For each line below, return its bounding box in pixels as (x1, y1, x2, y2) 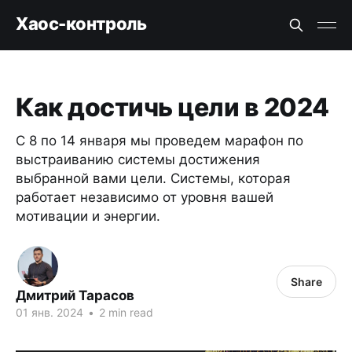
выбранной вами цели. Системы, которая (16, 170, 291, 186)
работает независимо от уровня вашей (16, 189, 273, 205)
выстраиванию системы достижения (16, 152, 260, 167)
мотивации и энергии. (16, 208, 160, 224)
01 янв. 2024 (16, 306, 83, 319)
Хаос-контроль (16, 13, 147, 34)
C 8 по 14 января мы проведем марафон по (16, 133, 303, 148)
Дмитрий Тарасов (16, 288, 134, 303)
